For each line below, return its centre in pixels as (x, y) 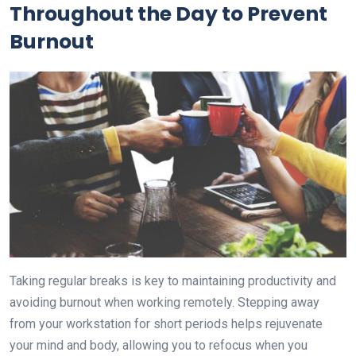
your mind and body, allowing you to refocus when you (159, 346)
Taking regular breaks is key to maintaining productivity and (173, 281)
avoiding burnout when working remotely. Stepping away (164, 303)
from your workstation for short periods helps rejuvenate (166, 324)
